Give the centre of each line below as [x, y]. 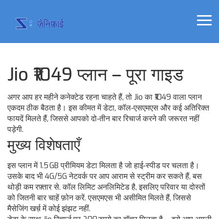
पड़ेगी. [15, 130]
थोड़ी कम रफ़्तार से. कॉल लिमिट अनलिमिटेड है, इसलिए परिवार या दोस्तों [106, 187]
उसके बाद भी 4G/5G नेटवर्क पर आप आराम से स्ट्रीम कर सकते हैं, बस [105, 176]
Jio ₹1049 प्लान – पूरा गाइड [95, 75]
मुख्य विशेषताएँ [44, 145]
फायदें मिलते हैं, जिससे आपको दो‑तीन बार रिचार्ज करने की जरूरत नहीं [103, 119]
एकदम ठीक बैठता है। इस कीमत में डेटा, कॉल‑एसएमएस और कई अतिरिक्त [108, 108]
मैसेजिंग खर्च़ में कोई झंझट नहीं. [49, 209]
